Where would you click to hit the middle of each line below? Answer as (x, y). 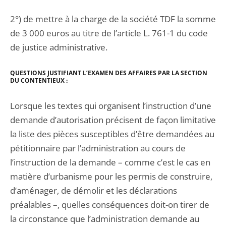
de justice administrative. (59, 47)
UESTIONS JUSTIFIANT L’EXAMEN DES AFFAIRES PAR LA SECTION (111, 73)
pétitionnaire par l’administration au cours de (98, 148)
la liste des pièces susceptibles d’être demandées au (112, 134)
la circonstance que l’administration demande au (105, 219)
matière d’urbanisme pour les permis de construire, (111, 176)
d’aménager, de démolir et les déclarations (94, 190)
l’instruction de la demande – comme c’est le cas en (110, 162)
